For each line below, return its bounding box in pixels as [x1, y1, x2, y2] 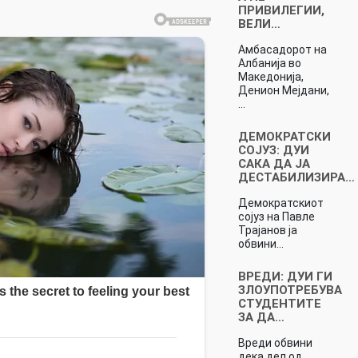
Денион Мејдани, [237, 83, 329, 97]
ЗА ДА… [237, 309, 284, 324]
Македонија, [237, 70, 304, 83]
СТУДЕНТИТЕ [237, 296, 321, 311]
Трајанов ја [237, 223, 297, 237]
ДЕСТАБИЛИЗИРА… [237, 169, 355, 185]
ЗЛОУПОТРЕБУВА [237, 282, 342, 297]
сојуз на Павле [237, 209, 315, 223]
